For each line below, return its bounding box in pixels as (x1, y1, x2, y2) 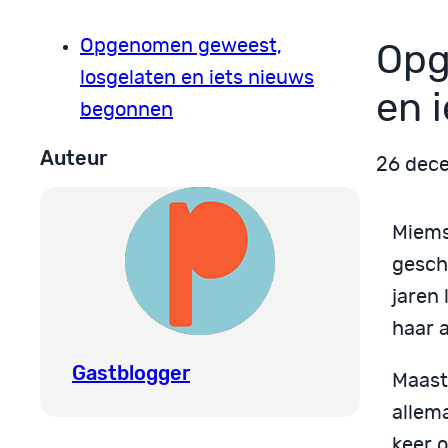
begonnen (80, 100, 173, 121)
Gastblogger (72, 360, 190, 385)
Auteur (40, 146, 107, 171)
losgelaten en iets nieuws (80, 68, 314, 89)
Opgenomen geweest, (80, 36, 282, 57)
